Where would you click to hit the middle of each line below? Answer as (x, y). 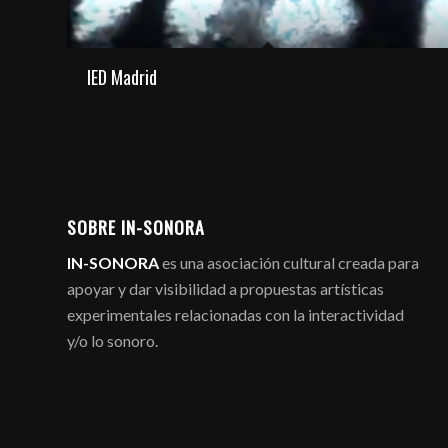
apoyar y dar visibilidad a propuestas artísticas (225, 289)
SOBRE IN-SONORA (136, 226)
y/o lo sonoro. (112, 341)
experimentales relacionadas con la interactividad (235, 315)
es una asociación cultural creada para (289, 263)
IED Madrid (122, 76)
